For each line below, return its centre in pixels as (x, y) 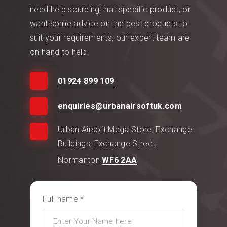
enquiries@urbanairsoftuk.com (120, 106)
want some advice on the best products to (109, 23)
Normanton (80, 160)
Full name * (63, 199)
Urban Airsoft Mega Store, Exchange (125, 129)
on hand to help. (60, 52)
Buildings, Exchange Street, (107, 143)
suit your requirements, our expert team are (110, 37)
